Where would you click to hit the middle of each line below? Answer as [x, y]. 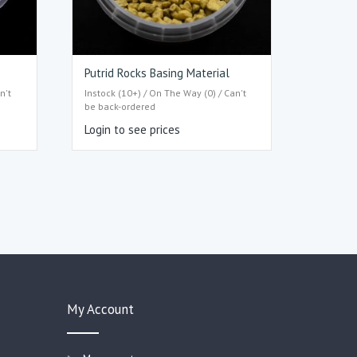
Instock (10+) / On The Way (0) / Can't [166, 92]
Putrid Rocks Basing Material [157, 73]
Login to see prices [133, 129]
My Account [100, 309]
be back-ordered [120, 106]
